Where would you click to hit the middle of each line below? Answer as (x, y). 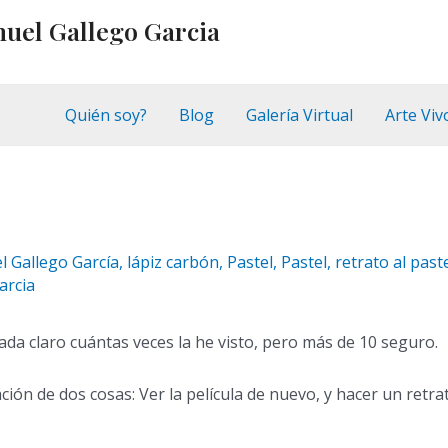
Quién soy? (106, 115)
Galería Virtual (299, 115)
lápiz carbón (173, 262)
